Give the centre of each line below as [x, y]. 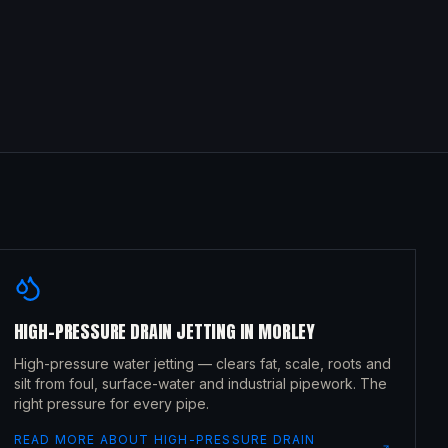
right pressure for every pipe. [111, 403]
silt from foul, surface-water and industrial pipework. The [200, 383]
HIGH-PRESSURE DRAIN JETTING [124, 331]
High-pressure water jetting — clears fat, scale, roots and [202, 363]
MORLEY [286, 331]
